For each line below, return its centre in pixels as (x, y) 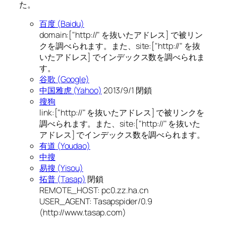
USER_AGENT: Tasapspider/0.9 (96, 202)
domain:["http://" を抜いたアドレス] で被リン (121, 35)
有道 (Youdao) (65, 146)
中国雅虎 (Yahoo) (71, 91)
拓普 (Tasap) (63, 179)
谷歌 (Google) (64, 79)
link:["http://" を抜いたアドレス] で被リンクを (122, 113)
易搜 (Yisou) (61, 168)
